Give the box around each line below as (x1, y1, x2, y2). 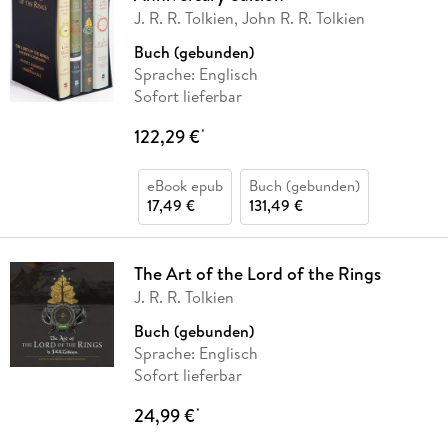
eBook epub (146, 175, 223, 197)
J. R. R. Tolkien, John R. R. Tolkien (133, 7, 365, 30)
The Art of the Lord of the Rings (133, 261, 381, 287)
